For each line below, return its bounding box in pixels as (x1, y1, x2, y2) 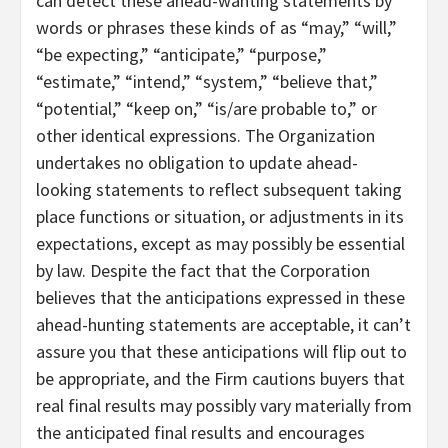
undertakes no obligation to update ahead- (36, 151, 358, 175)
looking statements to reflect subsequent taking (36, 178, 402, 202)
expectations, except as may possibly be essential (36, 232, 405, 256)
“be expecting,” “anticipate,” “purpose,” (36, 43, 327, 67)
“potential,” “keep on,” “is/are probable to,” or (36, 97, 377, 121)
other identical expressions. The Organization (36, 124, 375, 148)
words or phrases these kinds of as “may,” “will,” (36, 16, 397, 40)
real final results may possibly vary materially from (36, 394, 412, 418)
